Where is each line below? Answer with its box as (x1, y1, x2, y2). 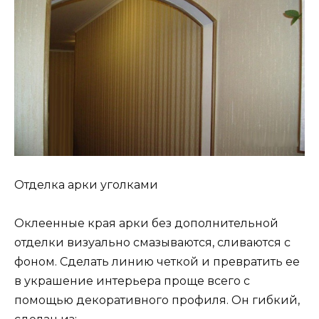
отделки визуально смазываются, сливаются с (14, 236, 291, 250)
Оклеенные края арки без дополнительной (14, 216, 278, 231)
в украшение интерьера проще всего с (14, 274, 250, 288)
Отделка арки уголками (14, 177, 158, 192)
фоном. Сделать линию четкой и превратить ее (14, 255, 300, 269)
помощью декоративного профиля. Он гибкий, (14, 293, 300, 308)
